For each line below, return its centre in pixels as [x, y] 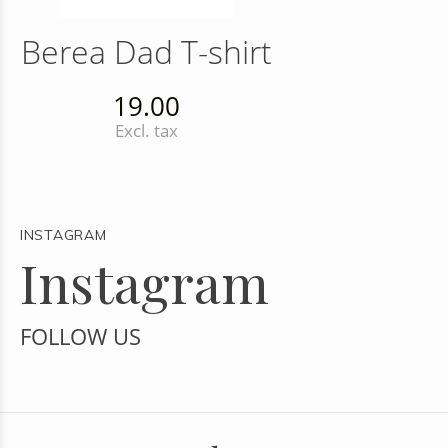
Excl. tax [147, 131]
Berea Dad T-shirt [147, 52]
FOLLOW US [80, 337]
